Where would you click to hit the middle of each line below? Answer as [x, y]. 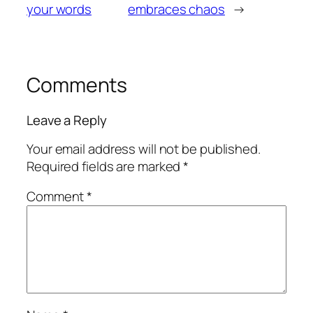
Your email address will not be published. [144, 148]
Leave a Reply [67, 121]
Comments [77, 85]
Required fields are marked [105, 166]
